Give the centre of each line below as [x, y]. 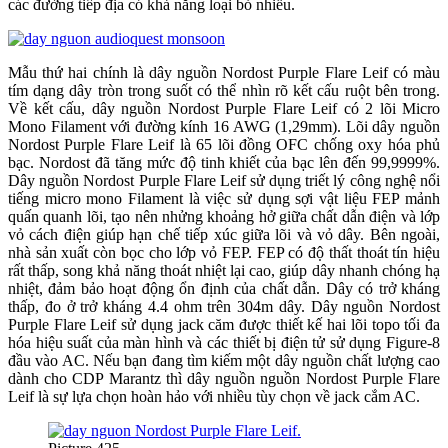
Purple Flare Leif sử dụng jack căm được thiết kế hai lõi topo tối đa [224, 325]
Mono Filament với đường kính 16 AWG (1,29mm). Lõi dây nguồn [224, 127]
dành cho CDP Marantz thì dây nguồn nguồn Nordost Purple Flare [224, 379]
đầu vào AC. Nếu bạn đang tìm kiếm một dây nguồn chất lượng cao [224, 361]
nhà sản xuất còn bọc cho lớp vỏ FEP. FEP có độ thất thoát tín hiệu [224, 253]
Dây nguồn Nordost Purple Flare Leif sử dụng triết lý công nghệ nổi [224, 181]
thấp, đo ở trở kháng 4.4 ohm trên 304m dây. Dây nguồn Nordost [224, 307]
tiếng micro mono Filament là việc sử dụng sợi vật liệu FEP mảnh [224, 199]
